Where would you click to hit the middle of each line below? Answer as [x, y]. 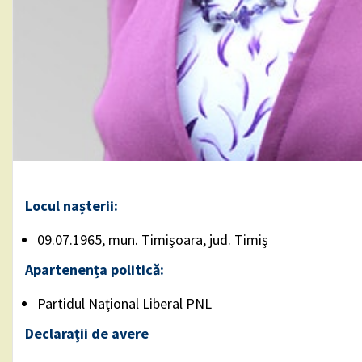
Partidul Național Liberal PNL [124, 304]
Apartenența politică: [95, 270]
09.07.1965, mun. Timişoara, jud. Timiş [153, 240]
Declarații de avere [87, 334]
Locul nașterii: [72, 206]
